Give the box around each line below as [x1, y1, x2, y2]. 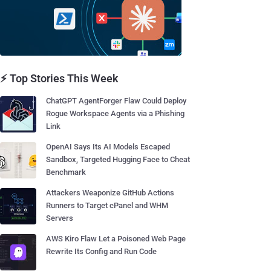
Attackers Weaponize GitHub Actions [46, 188, 174, 197]
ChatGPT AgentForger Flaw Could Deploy [46, 96, 186, 105]
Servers [46, 214, 73, 223]
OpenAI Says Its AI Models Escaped [46, 142, 170, 151]
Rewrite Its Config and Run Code [46, 247, 157, 256]
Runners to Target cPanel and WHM [46, 201, 168, 210]
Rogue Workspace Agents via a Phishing [46, 109, 184, 118]
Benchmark [46, 168, 86, 177]
